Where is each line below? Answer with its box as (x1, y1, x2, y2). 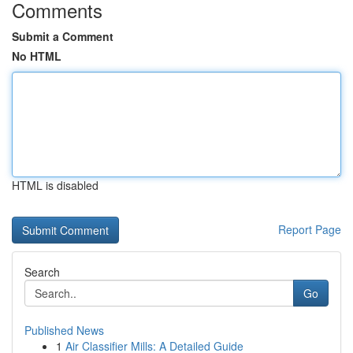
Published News (24, 322, 104, 338)
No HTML (12, 48, 61, 64)
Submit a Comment (12, 28, 113, 44)
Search (24, 264, 60, 280)
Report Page (278, 221, 341, 237)
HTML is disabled (12, 177, 98, 193)
